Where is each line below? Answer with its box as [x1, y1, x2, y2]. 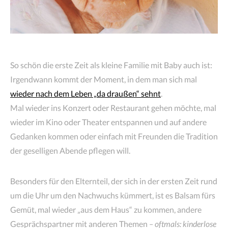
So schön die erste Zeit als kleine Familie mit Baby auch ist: [10, 60, 212, 70]
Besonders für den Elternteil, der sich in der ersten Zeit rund [10, 176, 217, 186]
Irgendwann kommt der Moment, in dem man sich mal [10, 74, 197, 84]
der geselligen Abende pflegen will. [10, 145, 130, 155]
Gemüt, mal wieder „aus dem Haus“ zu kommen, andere [10, 204, 202, 214]
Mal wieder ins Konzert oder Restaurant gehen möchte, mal [10, 102, 216, 112]
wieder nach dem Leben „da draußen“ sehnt [10, 88, 161, 98]
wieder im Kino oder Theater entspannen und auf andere [10, 117, 207, 127]
